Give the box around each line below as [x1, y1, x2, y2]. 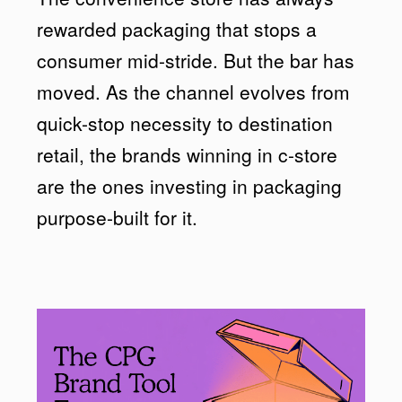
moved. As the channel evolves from [37, 77, 351, 105]
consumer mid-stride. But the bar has [37, 46, 355, 74]
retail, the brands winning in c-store [37, 140, 338, 168]
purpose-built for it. [37, 203, 198, 231]
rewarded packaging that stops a [37, 14, 318, 42]
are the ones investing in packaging [37, 171, 343, 199]
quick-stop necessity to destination [37, 109, 334, 136]
